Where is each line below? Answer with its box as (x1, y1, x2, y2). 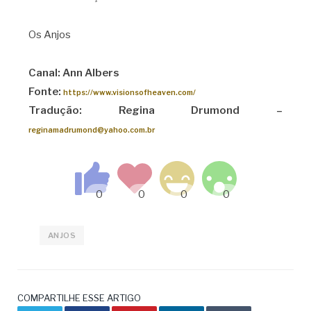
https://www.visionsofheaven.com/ (62, 87, 196, 97)
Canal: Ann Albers (28, 66, 119, 79)
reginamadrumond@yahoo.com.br (28, 125, 155, 135)
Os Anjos (28, 28, 71, 42)
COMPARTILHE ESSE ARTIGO (17, 292, 141, 303)
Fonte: (28, 85, 63, 98)
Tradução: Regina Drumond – (28, 103, 283, 117)
